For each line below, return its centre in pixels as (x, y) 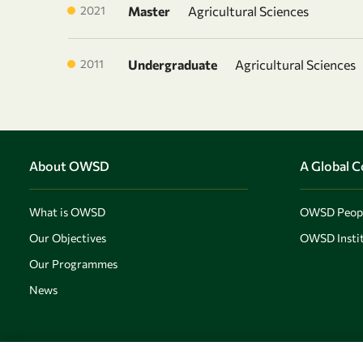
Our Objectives (68, 238)
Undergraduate (173, 64)
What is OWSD (67, 212)
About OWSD (69, 166)
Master (149, 11)
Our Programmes (73, 264)
